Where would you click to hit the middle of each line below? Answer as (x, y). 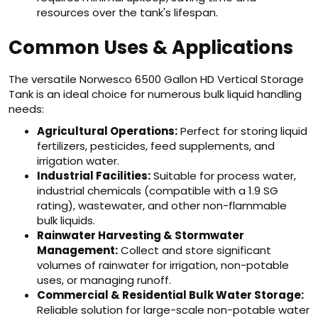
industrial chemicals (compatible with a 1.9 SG (158, 191)
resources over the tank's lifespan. (127, 12)
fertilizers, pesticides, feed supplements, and (156, 146)
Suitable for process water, (223, 176)
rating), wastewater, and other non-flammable (162, 205)
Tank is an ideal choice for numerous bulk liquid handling (155, 94)
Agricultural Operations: (107, 131)
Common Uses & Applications (151, 48)
